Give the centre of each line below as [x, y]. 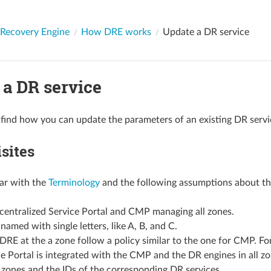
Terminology [74, 182]
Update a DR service [206, 32]
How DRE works [116, 32]
